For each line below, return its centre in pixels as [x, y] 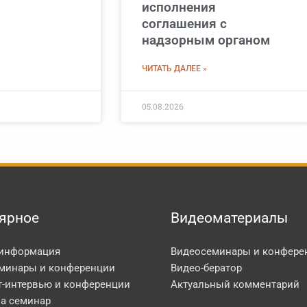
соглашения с [184, 24]
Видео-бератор [206, 268]
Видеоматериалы [229, 218]
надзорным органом [206, 40]
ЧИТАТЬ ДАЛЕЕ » [174, 69]
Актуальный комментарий [235, 285]
